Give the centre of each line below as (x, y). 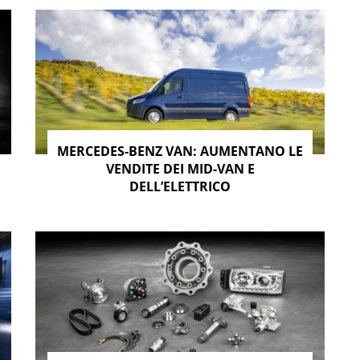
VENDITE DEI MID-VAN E (180, 168)
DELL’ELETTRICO (180, 186)
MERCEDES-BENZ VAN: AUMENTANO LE (180, 151)
